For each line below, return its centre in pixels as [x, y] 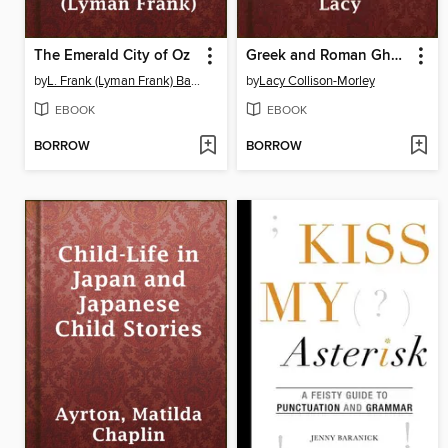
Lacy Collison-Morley [316, 80]
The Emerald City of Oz [112, 55]
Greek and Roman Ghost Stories [396, 55]
